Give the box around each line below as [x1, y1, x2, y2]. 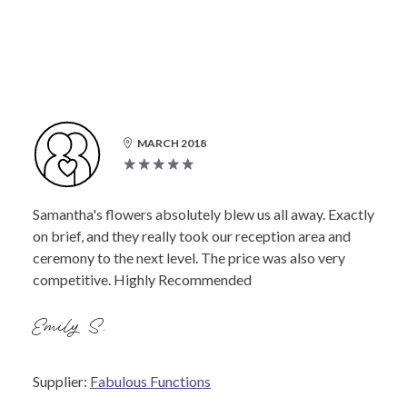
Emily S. [33, 313, 111, 342]
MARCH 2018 [137, 136, 206, 151]
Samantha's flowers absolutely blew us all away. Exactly [33, 205, 374, 223]
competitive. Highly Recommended [33, 271, 252, 289]
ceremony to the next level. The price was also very [33, 249, 345, 267]
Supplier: [33, 372, 90, 391]
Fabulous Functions [90, 372, 211, 391]
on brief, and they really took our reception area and [33, 227, 351, 245]
